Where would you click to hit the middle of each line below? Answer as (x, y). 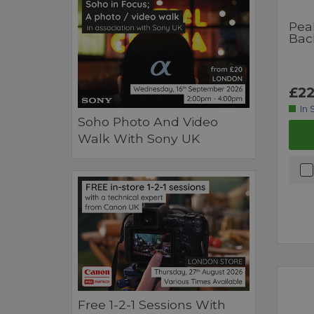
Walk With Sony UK (139, 139)
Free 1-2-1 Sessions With (152, 305)
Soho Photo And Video (148, 122)
